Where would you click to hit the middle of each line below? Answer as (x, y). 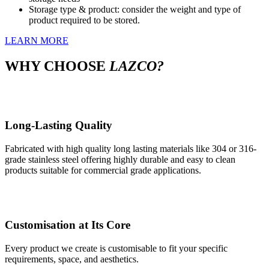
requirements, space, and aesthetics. (72, 259)
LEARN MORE (37, 40)
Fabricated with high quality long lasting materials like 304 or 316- (131, 149)
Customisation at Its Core (68, 225)
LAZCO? (137, 66)
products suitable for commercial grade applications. (103, 171)
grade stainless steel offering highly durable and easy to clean (120, 160)
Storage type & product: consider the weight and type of (135, 9)
